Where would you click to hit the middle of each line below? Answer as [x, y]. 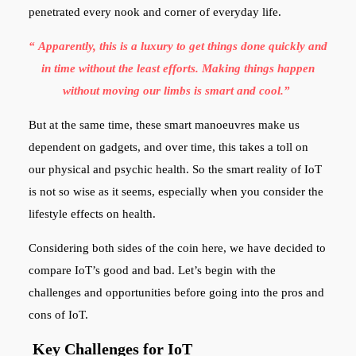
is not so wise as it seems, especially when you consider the [176, 191]
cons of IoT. [60, 314]
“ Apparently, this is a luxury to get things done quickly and [178, 46]
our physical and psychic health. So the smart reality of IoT [175, 169]
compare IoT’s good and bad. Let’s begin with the [152, 270]
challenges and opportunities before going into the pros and [176, 292]
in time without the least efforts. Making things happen [178, 68]
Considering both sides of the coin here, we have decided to [177, 248]
